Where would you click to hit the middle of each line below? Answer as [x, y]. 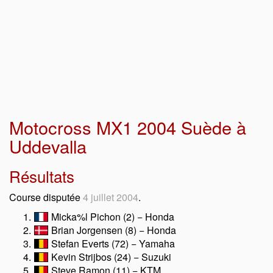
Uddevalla [48, 146]
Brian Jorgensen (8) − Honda [112, 230]
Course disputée [46, 197]
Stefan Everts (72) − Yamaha [112, 243]
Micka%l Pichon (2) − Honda [112, 217]
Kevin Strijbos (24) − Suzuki [110, 257]
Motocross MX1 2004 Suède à [128, 127]
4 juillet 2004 [111, 197]
